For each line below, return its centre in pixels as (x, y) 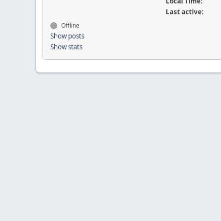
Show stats (66, 47)
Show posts (67, 36)
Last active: (184, 12)
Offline (70, 25)
